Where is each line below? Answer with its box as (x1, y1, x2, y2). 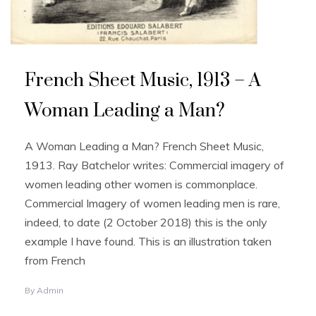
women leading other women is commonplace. (25, 177, 257, 192)
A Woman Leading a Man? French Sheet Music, (25, 139, 264, 154)
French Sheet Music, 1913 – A (25, 69, 261, 93)
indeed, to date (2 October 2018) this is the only (25, 215, 267, 230)
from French (25, 253, 85, 268)
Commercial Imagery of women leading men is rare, (25, 196, 280, 211)
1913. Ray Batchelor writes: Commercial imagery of (25, 158, 284, 173)
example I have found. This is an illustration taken (25, 234, 272, 249)
